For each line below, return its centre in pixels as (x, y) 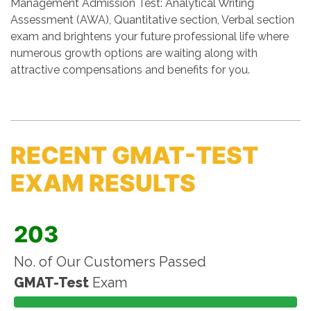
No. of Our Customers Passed (110, 262)
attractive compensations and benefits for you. (130, 70)
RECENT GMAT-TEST (134, 155)
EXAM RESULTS (103, 183)
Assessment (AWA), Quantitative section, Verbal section (152, 20)
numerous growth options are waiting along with (134, 53)
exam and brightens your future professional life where (150, 36)
